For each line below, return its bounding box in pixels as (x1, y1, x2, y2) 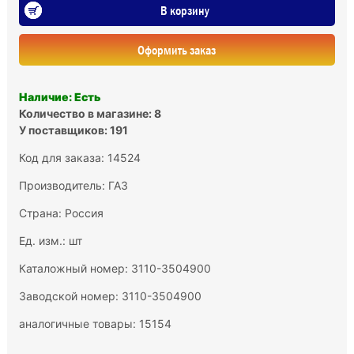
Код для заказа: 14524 (18, 150, 141, 164)
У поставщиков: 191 (18, 122, 128, 137)
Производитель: (18, 178, 108, 192)
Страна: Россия (18, 205, 104, 220)
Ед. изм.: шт (18, 233, 82, 247)
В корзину (160, 2, 209, 17)
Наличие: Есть (18, 89, 101, 104)
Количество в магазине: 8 (18, 106, 161, 120)
